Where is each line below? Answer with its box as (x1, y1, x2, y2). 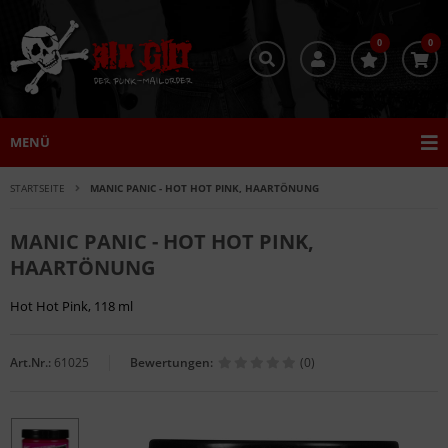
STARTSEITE (10, 181, 65, 196)
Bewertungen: (130, 354, 213, 372)
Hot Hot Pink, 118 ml (10, 297, 133, 316)
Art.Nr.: (10, 354, 51, 372)
